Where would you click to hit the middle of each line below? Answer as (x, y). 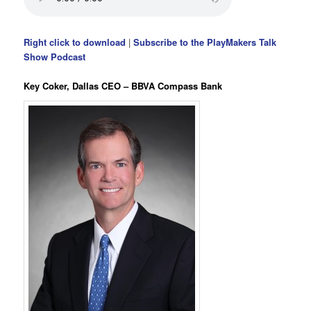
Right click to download (75, 42)
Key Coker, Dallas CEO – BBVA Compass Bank (123, 85)
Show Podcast (55, 56)
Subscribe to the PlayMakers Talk (205, 42)
